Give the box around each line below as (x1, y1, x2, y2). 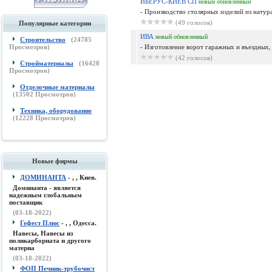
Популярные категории (18, 19, 91, 27)
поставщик (9, 199, 42, 206)
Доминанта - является (13, 184, 81, 191)
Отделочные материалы (20, 83, 95, 90)
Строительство (20, 36, 66, 43)
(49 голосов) (175, 19, 212, 26)
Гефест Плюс (20, 219, 59, 226)
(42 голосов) (175, 54, 212, 61)
